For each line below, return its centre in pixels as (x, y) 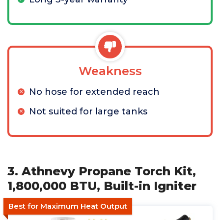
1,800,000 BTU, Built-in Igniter (102, 186)
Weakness (110, 71)
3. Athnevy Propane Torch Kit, (102, 171)
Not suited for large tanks (88, 111)
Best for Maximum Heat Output (68, 206)
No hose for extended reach (94, 92)
